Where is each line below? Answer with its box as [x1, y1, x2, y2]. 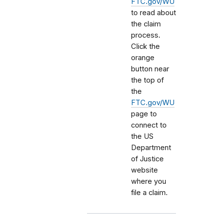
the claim [131, 20, 161, 28]
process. [131, 31, 160, 40]
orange [131, 53, 154, 62]
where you [131, 177, 166, 186]
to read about [131, 8, 176, 17]
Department [131, 143, 171, 152]
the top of [131, 76, 164, 85]
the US [131, 132, 153, 141]
